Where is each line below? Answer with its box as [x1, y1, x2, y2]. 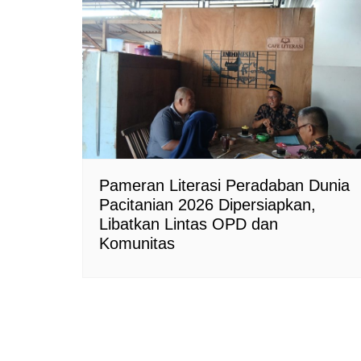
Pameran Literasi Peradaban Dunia [99, 176, 350, 194]
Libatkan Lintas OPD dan [99, 214, 278, 233]
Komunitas [99, 234, 175, 252]
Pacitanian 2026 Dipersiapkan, [99, 195, 316, 214]
